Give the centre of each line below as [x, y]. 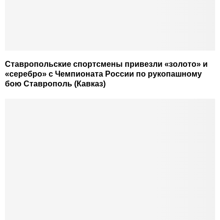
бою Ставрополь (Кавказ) [55, 83]
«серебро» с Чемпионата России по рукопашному [103, 74]
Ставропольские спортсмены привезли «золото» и [106, 64]
